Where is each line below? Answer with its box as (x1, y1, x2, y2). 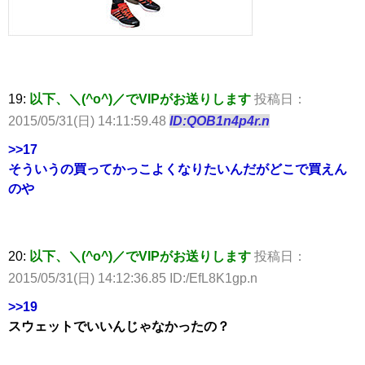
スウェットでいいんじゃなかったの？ (8, 319, 230, 333)
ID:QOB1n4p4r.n (169, 113, 270, 128)
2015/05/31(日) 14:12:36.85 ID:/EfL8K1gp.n (8, 270, 257, 285)
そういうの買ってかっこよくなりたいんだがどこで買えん (8, 161, 347, 176)
